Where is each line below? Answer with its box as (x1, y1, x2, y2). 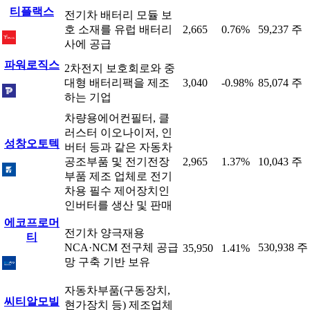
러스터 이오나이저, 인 (64, 127, 172, 138)
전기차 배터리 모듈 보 (64, 9, 172, 21)
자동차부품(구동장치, (64, 284, 170, 296)
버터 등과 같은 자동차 (64, 141, 172, 153)
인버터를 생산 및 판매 (64, 199, 172, 211)
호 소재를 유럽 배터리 (64, 24, 172, 35)
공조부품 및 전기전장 (64, 156, 170, 167)
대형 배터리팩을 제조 (64, 77, 170, 89)
